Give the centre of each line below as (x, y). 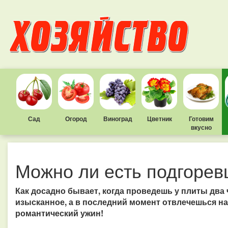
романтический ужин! (59, 213)
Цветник (159, 119)
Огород (76, 119)
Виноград (118, 119)
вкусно (201, 127)
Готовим (201, 119)
